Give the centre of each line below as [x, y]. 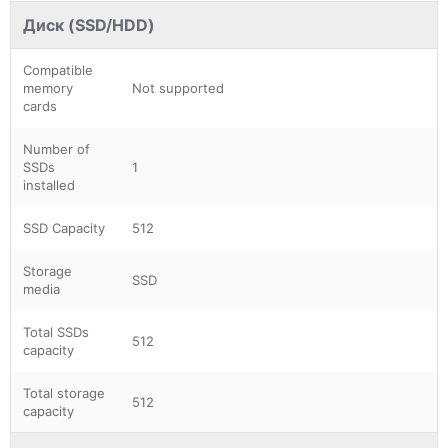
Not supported [178, 87]
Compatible [58, 69]
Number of [56, 148]
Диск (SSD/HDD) [89, 24]
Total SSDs [56, 331]
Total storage [64, 392]
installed [49, 184]
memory [48, 87]
